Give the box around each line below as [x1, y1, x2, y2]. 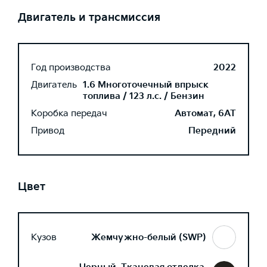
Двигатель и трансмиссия [18, 11, 160, 24]
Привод [31, 125, 64, 136]
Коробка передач [31, 108, 107, 119]
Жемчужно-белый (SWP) [91, 231, 206, 243]
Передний [188, 125, 236, 136]
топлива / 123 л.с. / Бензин [83, 91, 204, 102]
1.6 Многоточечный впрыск [83, 79, 209, 91]
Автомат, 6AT [175, 108, 236, 119]
